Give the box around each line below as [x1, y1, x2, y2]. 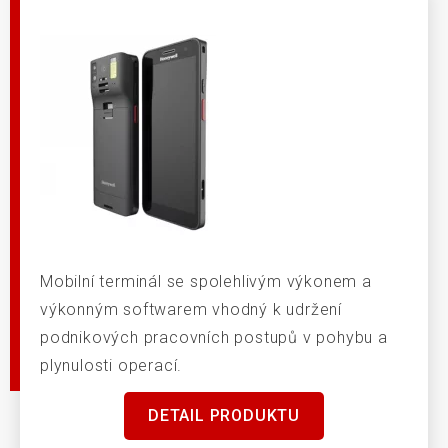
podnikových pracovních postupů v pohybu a [40, 328, 388, 348]
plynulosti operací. [40, 356, 183, 376]
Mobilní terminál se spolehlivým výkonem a [40, 272, 372, 292]
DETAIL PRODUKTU [148, 406, 300, 426]
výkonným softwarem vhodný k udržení [40, 300, 343, 320]
